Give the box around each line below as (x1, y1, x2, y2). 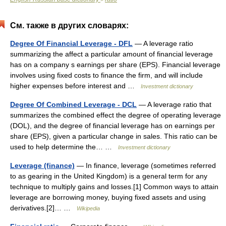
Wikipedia (77, 205, 100, 211)
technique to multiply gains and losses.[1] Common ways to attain (10, 183, 218, 191)
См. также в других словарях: (10, 21, 129, 30)
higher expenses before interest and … (10, 82, 141, 90)
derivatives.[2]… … (10, 204, 77, 212)
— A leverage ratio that (137, 100, 211, 108)
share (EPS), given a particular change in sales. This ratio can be (10, 132, 217, 140)
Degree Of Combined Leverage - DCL (10, 100, 137, 108)
